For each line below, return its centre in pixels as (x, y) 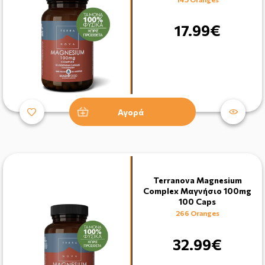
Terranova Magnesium (197, 180)
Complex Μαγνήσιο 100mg (197, 191)
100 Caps (197, 202)
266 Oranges (197, 213)
